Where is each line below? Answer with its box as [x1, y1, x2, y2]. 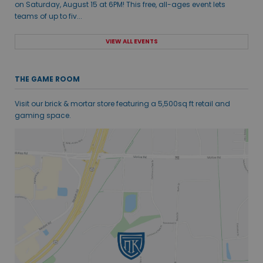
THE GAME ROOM [15, 74, 80, 85]
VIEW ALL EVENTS [105, 37, 158, 46]
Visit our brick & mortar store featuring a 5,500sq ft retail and [15, 99, 230, 109]
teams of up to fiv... [15, 11, 82, 22]
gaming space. [15, 110, 71, 121]
